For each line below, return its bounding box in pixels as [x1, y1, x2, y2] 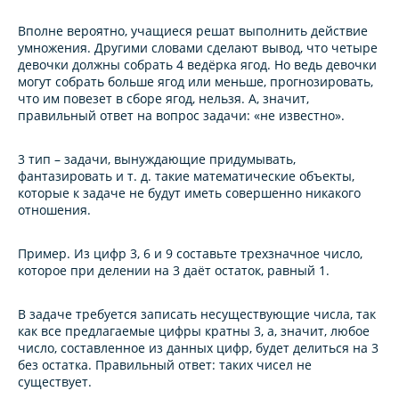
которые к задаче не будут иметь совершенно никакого [18, 184, 361, 202]
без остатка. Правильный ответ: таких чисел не [18, 356, 312, 374]
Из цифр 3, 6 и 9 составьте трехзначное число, [74, 245, 362, 263]
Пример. [18, 245, 74, 263]
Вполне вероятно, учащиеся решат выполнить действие [18, 22, 368, 40]
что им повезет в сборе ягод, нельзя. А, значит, [18, 90, 309, 108]
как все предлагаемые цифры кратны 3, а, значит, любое [18, 322, 370, 340]
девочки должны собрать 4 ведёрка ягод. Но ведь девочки [18, 56, 377, 74]
